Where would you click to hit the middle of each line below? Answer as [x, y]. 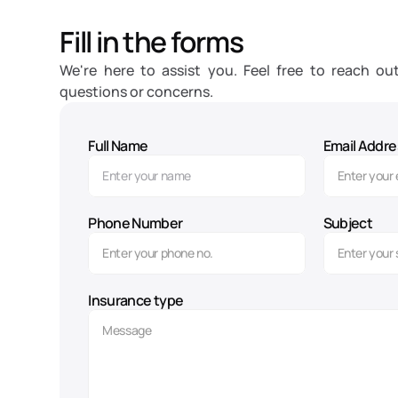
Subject [348, 223]
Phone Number [135, 223]
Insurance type [136, 300]
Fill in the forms [151, 42]
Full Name [118, 146]
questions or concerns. [137, 92]
